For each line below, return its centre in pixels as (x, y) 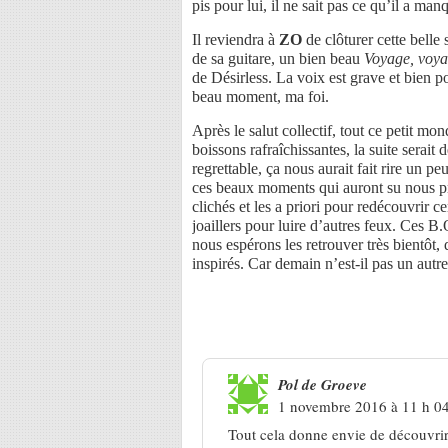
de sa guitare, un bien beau (278, 58)
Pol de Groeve (322, 384)
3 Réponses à (247, 322)
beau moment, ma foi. (260, 96)
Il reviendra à (235, 39)
